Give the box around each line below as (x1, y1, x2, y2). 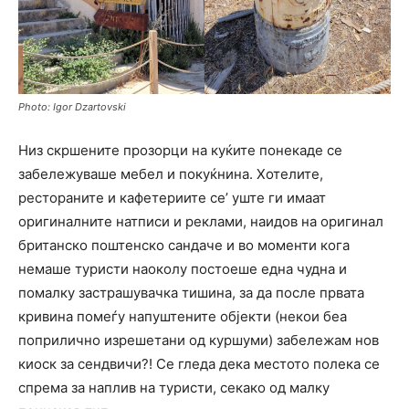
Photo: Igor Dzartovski (18, 100, 126, 113)
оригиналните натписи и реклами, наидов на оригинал (18, 212, 383, 230)
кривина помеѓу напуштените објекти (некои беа (18, 307, 347, 325)
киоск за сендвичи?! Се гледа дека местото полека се (18, 354, 380, 372)
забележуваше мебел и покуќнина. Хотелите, (18, 164, 323, 183)
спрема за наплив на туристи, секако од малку (18, 378, 330, 396)
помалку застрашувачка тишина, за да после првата (18, 283, 364, 301)
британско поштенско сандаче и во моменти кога (18, 236, 350, 254)
